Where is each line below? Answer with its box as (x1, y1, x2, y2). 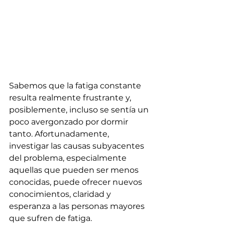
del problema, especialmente (9, 153, 129, 163)
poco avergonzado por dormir (9, 117, 130, 127)
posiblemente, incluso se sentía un (9, 104, 151, 115)
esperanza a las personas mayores (9, 201, 147, 211)
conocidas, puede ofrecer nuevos (9, 177, 144, 187)
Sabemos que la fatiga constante (9, 80, 143, 90)
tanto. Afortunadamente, (9, 129, 111, 139)
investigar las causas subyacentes (9, 141, 146, 151)
